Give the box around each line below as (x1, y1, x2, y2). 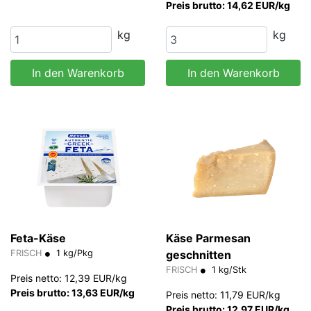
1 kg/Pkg (53, 248, 93, 259)
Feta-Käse (10, 231, 66, 246)
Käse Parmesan (166, 231, 251, 246)
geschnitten (166, 248, 231, 262)
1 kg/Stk (209, 264, 246, 276)
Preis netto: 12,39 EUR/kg (10, 272, 127, 285)
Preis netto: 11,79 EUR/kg (166, 289, 280, 301)
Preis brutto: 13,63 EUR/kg (10, 287, 135, 299)
